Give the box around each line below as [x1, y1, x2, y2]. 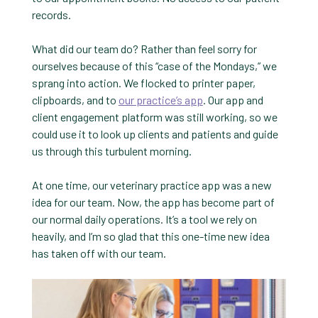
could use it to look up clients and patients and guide [31, 127, 278, 141]
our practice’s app [118, 93, 203, 106]
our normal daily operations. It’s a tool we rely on [31, 212, 257, 226]
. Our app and [202, 93, 263, 106]
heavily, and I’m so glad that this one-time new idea [31, 229, 270, 243]
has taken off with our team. [31, 246, 166, 260]
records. [31, 8, 71, 21]
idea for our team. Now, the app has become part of [31, 195, 275, 209]
